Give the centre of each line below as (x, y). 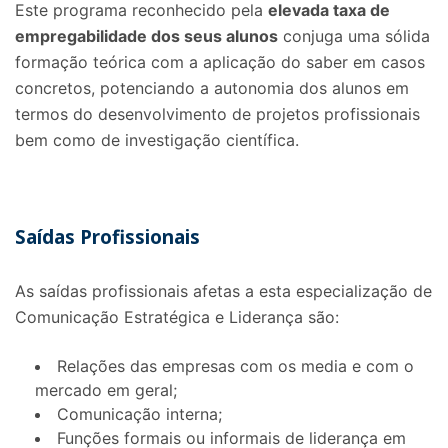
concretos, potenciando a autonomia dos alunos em (212, 88)
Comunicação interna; (139, 414)
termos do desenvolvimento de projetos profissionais (217, 114)
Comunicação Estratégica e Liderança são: (177, 317)
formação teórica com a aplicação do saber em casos (220, 62)
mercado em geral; (106, 390)
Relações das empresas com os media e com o (235, 366)
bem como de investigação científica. (157, 140)
